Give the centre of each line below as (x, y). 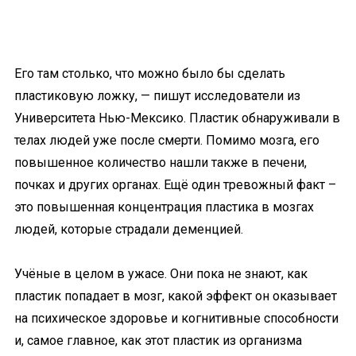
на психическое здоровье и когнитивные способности (176, 318)
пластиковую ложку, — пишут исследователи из (157, 96)
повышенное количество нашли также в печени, (161, 163)
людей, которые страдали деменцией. (129, 229)
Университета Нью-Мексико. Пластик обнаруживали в (177, 118)
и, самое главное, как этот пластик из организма (158, 341)
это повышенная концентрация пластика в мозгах (164, 207)
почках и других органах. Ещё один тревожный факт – (175, 185)
